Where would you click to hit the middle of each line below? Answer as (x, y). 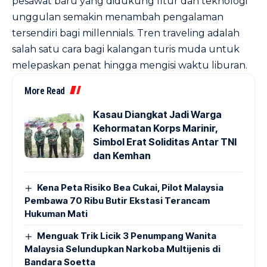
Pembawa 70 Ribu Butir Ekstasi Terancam (117, 201)
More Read (45, 91)
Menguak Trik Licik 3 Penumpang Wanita (127, 236)
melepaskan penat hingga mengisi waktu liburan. (130, 65)
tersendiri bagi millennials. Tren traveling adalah (126, 33)
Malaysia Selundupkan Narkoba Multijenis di (122, 249)
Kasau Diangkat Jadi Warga (157, 114)
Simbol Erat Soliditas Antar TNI (165, 142)
